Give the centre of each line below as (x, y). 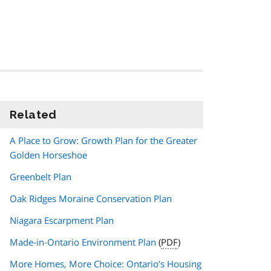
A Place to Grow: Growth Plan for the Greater (103, 141)
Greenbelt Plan (41, 177)
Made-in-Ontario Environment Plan (83, 242)
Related (33, 115)
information (91, 115)
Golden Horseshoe (48, 155)
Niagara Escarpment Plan (62, 220)
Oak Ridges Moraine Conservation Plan (91, 199)
